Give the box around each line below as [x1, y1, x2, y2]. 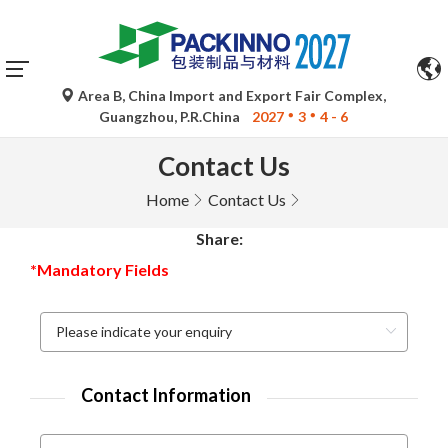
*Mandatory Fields [30, 260, 169, 279]
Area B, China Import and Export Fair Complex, [75, 87, 387, 104]
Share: [196, 229, 243, 248]
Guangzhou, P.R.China [99, 108, 244, 125]
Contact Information [81, 384, 251, 406]
